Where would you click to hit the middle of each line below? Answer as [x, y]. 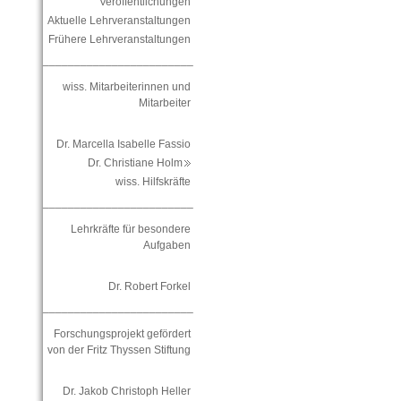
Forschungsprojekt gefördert [122, 334]
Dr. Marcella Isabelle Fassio [123, 145]
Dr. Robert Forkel [149, 287]
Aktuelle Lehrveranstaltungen [119, 21]
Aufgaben [166, 246]
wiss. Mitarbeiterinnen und [126, 87]
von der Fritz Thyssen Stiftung [119, 350]
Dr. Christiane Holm [139, 163]
